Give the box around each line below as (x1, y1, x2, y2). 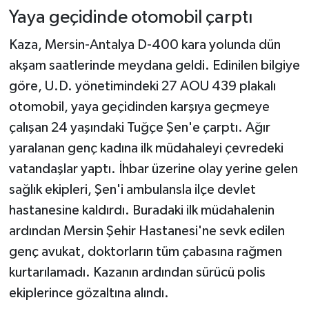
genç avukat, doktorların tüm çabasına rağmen (8, 244, 282, 259)
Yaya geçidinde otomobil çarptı (8, 8, 252, 28)
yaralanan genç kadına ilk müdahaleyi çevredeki (8, 141, 283, 155)
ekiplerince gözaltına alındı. (8, 286, 169, 300)
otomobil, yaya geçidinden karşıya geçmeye (8, 99, 270, 114)
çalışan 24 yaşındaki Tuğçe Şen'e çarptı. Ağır (8, 120, 270, 134)
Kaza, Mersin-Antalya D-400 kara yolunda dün (8, 37, 281, 52)
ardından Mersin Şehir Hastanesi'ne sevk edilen (8, 223, 285, 238)
